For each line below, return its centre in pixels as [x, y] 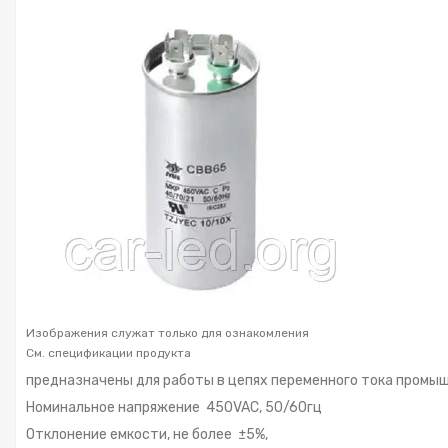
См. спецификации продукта [108, 352]
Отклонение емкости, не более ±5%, [147, 434]
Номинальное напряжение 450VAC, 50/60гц [174, 407]
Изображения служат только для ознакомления [167, 332]
